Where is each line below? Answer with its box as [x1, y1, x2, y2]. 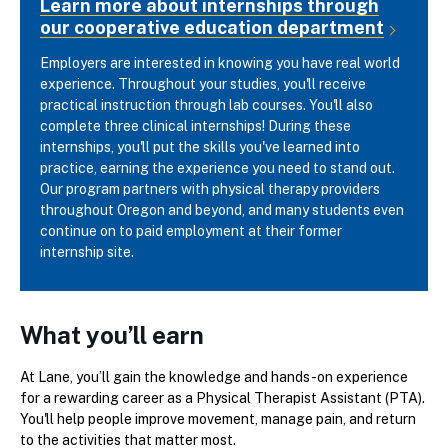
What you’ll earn [20, 321, 204, 350]
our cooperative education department [40, 17, 384, 39]
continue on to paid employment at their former [40, 223, 342, 240]
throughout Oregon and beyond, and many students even [40, 202, 404, 219]
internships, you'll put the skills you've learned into [40, 139, 360, 156]
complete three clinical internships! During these [40, 118, 351, 135]
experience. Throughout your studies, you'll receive [40, 76, 366, 93]
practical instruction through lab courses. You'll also [40, 97, 373, 114]
